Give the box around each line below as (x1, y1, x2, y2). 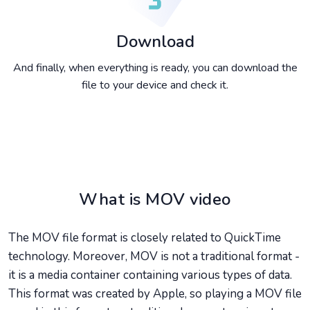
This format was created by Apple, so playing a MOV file (8, 286, 302, 302)
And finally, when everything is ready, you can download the (12, 60, 298, 75)
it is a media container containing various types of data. (8, 267, 292, 283)
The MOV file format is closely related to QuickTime (8, 230, 281, 246)
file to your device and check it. (82, 77, 228, 93)
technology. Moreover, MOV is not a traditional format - (8, 248, 300, 264)
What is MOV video (79, 188, 231, 210)
